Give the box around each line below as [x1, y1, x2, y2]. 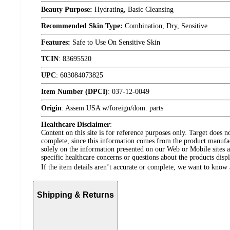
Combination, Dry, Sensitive [123, 22, 207, 30]
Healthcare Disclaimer [41, 121, 110, 129]
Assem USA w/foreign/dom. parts [65, 104, 163, 112]
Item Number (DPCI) [41, 88, 108, 96]
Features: [41, 39, 70, 47]
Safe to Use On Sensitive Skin [70, 39, 160, 47]
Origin [41, 104, 62, 112]
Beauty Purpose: [41, 6, 92, 14]
